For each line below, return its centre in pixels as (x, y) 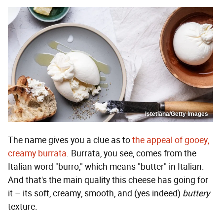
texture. (24, 207)
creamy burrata (37, 154)
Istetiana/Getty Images (177, 114)
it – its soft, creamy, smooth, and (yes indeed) (95, 194)
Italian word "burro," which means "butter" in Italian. (106, 167)
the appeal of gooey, (171, 140)
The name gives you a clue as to (70, 140)
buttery (196, 194)
